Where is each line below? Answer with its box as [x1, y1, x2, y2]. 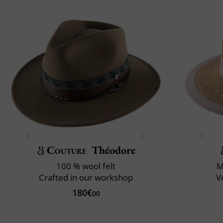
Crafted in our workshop [39, 171, 133, 183]
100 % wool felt [56, 160, 115, 172]
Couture [47, 142, 87, 157]
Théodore [91, 142, 135, 157]
